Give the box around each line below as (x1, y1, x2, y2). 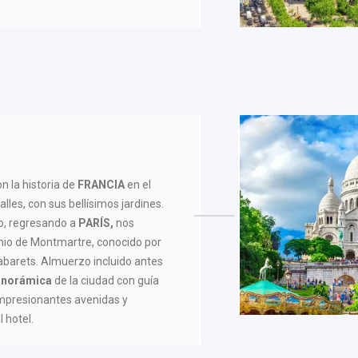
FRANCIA (75, 177, 125, 191)
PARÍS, (78, 216, 114, 229)
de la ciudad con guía (52, 273, 160, 287)
